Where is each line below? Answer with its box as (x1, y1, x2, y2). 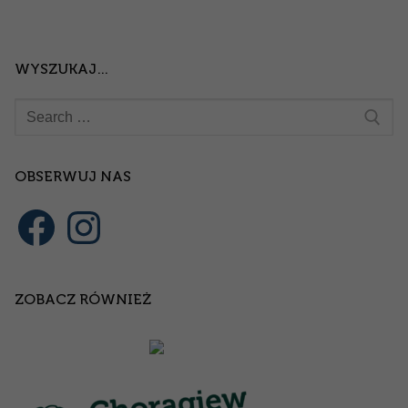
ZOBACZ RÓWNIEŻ (15, 291, 151, 309)
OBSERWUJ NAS (15, 168, 131, 186)
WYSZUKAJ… (15, 59, 109, 77)
